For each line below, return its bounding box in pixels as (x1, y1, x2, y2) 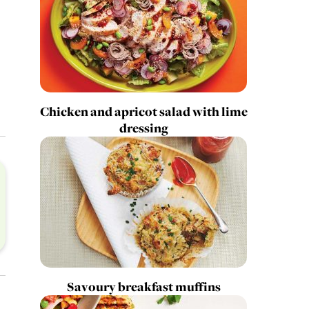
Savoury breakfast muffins (66, 278, 221, 296)
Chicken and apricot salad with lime (39, 103, 248, 121)
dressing (119, 119, 168, 137)
